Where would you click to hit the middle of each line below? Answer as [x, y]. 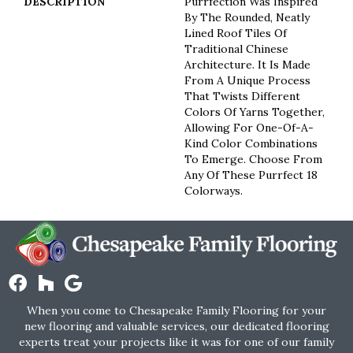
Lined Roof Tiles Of [236, 33]
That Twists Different [242, 96]
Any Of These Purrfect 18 [251, 175]
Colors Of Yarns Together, [255, 111]
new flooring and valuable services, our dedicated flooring [176, 326]
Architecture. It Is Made [247, 64]
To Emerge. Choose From [253, 159]
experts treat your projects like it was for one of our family [176, 342]
